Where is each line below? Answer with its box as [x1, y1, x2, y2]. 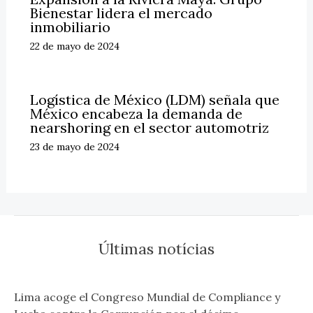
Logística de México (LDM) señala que [29, 91, 279, 109]
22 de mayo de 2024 [29, 40, 119, 53]
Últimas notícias [99, 239, 214, 259]
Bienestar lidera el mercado [29, 4, 212, 22]
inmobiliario [29, 18, 110, 36]
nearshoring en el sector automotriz [29, 119, 269, 137]
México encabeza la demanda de [29, 105, 242, 123]
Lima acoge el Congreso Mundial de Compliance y [14, 289, 280, 304]
